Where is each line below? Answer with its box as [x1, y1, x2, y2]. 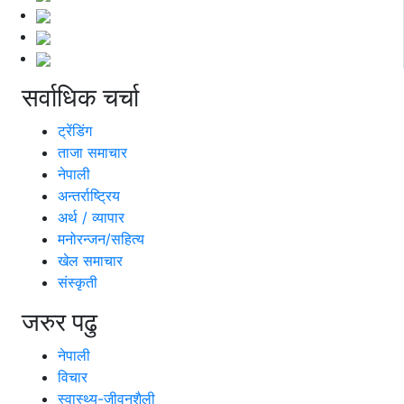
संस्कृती [58, 273, 97, 292]
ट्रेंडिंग [58, 122, 92, 141]
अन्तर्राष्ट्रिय [58, 187, 120, 206]
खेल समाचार [58, 252, 123, 271]
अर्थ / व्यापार [58, 208, 124, 227]
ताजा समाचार [58, 143, 127, 162]
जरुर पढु [22, 307, 97, 338]
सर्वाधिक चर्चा [22, 82, 139, 114]
